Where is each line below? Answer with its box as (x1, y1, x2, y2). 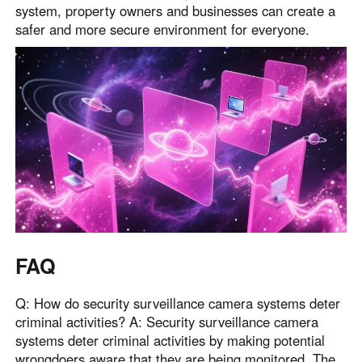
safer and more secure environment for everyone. (15, 19, 310, 40)
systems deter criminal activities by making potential (15, 330, 326, 350)
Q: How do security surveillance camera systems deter (15, 293, 341, 313)
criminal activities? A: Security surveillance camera (15, 311, 319, 331)
